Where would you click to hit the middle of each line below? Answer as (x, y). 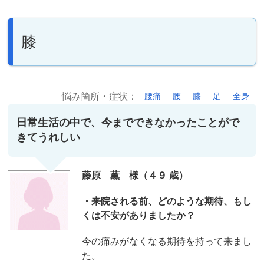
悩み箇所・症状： (100, 96)
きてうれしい (49, 137)
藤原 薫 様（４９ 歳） (135, 175)
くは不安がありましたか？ (138, 215)
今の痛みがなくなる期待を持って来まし (166, 241)
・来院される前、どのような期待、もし (166, 201)
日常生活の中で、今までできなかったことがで (128, 122)
